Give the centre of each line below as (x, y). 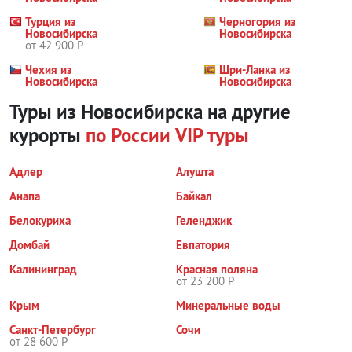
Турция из (50, 22)
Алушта (195, 172)
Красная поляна (217, 269)
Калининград (43, 269)
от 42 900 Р (54, 45)
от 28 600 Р (38, 341)
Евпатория (203, 245)
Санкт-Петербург (53, 330)
